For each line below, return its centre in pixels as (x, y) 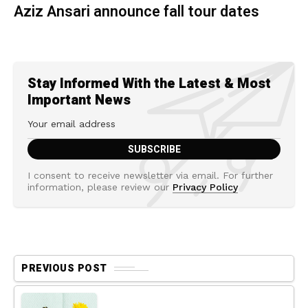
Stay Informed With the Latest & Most (149, 84)
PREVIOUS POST (64, 268)
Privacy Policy (205, 187)
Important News (79, 100)
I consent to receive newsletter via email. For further (150, 175)
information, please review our (100, 187)
